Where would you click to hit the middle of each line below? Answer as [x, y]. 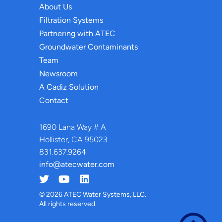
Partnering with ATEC [77, 34]
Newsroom [58, 74]
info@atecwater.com [77, 165]
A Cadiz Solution [69, 87]
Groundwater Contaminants [88, 47]
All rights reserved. [68, 204]
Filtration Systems [71, 20]
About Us [55, 7]
